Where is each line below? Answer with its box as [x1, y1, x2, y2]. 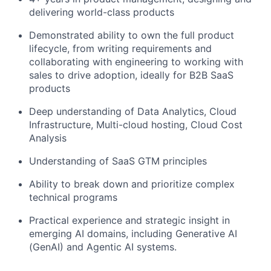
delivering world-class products [29, 5, 174, 18]
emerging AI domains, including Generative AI [29, 227, 237, 240]
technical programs [29, 191, 117, 203]
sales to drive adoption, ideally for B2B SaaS [29, 68, 233, 81]
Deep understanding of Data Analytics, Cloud [29, 105, 237, 117]
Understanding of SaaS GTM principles [29, 154, 207, 167]
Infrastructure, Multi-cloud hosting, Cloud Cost [29, 118, 243, 131]
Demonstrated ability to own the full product [29, 28, 234, 41]
